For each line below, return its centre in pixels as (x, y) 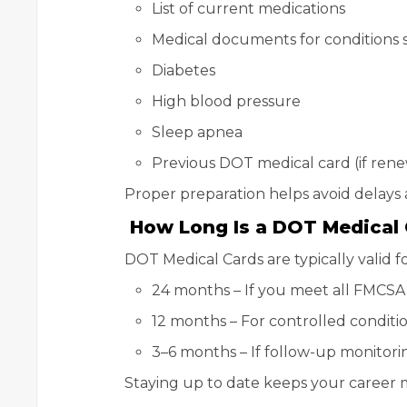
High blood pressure (226, 102)
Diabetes (184, 71)
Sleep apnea (197, 133)
